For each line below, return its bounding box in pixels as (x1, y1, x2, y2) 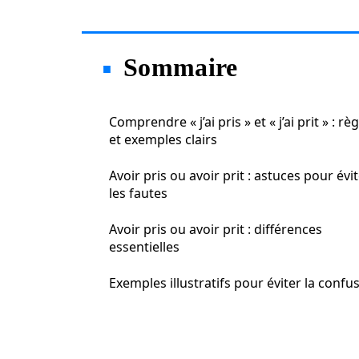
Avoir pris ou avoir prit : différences (109, 220, 322, 238)
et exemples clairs (109, 131, 217, 148)
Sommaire (123, 53, 238, 82)
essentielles (109, 238, 179, 256)
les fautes (109, 184, 167, 202)
